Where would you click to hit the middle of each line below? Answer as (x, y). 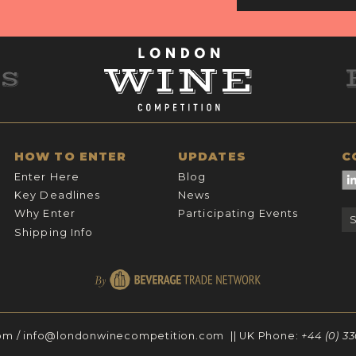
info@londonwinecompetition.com (124, 336)
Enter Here (47, 176)
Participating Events (238, 214)
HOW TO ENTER (70, 157)
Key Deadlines (57, 195)
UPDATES (212, 157)
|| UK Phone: (263, 336)
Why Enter (44, 214)
